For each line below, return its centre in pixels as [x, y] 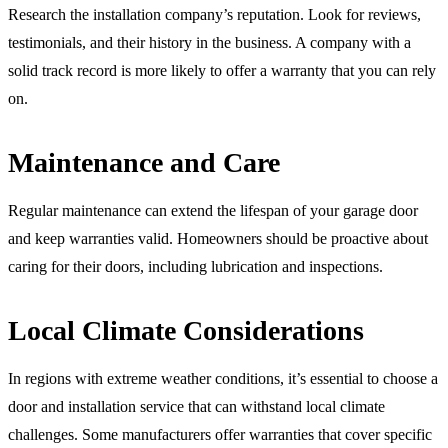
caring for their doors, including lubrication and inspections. [195, 266]
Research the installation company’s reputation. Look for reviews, [214, 14]
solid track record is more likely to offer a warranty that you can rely [222, 70]
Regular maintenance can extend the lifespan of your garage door [213, 210]
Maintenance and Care [144, 162]
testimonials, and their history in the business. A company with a [209, 42]
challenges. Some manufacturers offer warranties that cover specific [220, 434]
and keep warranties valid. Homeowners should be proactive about [218, 238]
